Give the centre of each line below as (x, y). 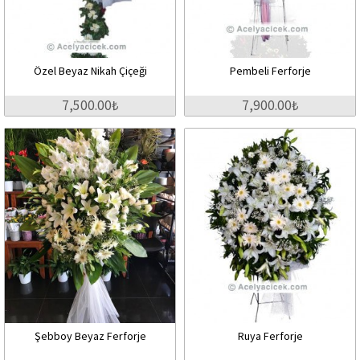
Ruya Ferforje (270, 335)
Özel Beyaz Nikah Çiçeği (90, 70)
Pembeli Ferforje (270, 70)
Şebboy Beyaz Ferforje (90, 335)
